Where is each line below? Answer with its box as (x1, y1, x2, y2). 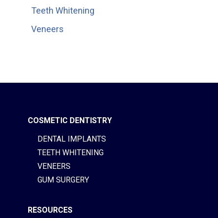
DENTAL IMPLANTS (37, 134, 107, 144)
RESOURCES (28, 205, 73, 215)
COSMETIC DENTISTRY (28, 116, 112, 125)
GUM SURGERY (37, 175, 90, 184)
